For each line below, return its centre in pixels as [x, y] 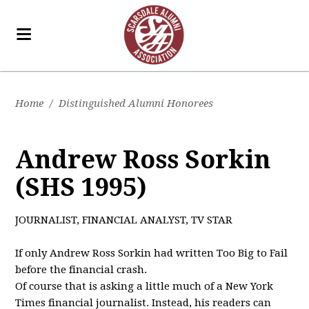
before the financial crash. [81, 270]
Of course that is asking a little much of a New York [144, 286]
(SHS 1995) [81, 187]
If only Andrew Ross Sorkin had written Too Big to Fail [152, 253]
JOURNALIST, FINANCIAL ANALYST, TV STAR [124, 220]
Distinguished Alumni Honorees [136, 103]
